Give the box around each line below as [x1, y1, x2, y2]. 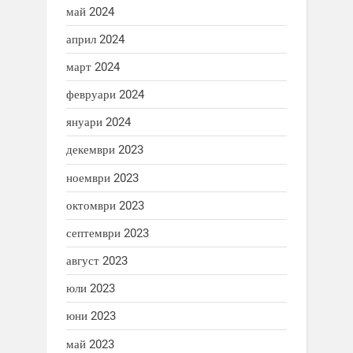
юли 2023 [66, 281, 115, 296]
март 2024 [66, 59, 120, 74]
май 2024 [66, 4, 114, 19]
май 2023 [66, 336, 114, 351]
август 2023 [66, 254, 128, 269]
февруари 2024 [66, 87, 144, 102]
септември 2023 [66, 225, 149, 240]
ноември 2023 [66, 170, 139, 185]
